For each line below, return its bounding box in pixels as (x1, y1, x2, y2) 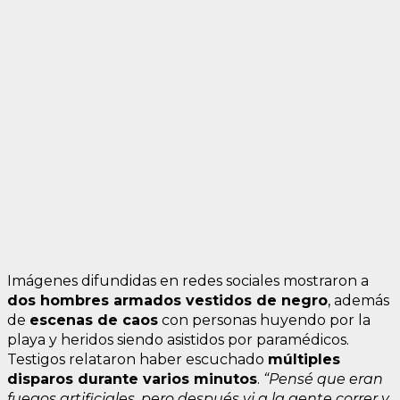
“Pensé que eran (263, 370, 383, 387)
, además (328, 291, 389, 309)
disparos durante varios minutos (7, 370, 257, 387)
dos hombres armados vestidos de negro (7, 291, 328, 309)
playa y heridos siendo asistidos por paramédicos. (7, 330, 349, 348)
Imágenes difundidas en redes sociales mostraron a (7, 271, 369, 289)
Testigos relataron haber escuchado (7, 350, 268, 368)
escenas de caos (29, 311, 158, 329)
